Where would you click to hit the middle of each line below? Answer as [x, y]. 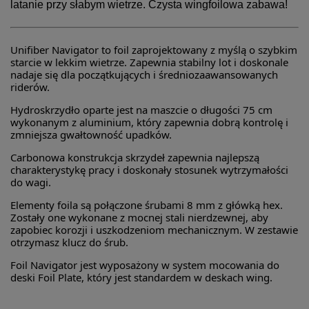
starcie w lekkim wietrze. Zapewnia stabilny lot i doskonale [149, 62]
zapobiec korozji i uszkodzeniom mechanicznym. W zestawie [154, 230]
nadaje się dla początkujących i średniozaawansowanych [144, 75]
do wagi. [31, 182]
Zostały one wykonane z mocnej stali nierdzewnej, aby [139, 218]
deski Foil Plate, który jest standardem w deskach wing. [141, 278]
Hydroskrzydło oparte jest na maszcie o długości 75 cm [141, 110]
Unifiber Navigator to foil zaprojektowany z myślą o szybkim [154, 50]
